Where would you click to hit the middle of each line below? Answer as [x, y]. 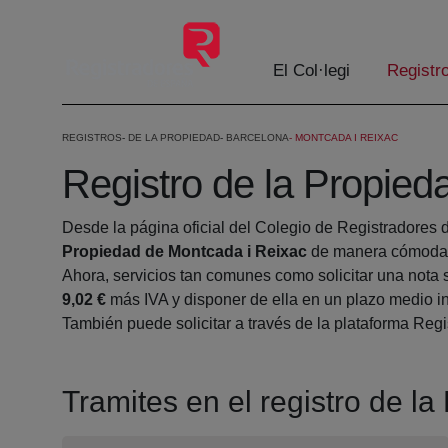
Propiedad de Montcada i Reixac [184, 252]
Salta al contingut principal [101, 18]
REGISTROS [92, 138]
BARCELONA [257, 138]
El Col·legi [311, 71]
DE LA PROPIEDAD [174, 138]
